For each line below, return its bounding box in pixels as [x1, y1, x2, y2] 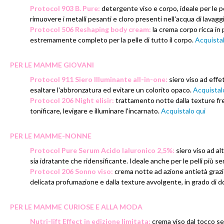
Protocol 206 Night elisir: [30, 95, 114, 104]
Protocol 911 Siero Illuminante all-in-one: [30, 74, 167, 83]
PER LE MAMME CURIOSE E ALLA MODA [10, 202, 142, 211]
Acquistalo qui [161, 106, 205, 115]
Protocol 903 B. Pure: [30, 3, 100, 12]
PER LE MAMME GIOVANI [10, 60, 94, 69]
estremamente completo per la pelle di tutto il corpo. [30, 35, 195, 44]
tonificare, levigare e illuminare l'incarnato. [30, 106, 161, 115]
